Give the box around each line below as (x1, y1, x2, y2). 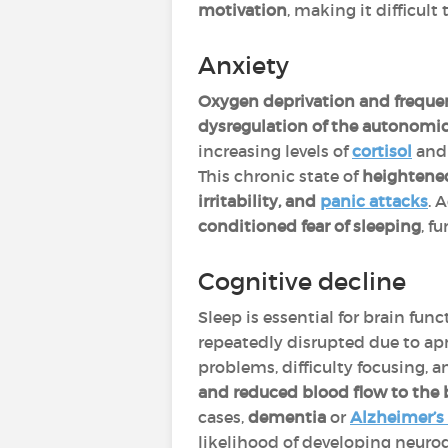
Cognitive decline (198, 267, 406, 296)
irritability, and (198, 191, 320, 211)
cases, (198, 407, 248, 427)
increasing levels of (198, 141, 352, 161)
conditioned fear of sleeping (198, 216, 421, 236)
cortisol (352, 141, 412, 161)
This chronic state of (198, 166, 362, 186)
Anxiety (198, 51, 289, 80)
